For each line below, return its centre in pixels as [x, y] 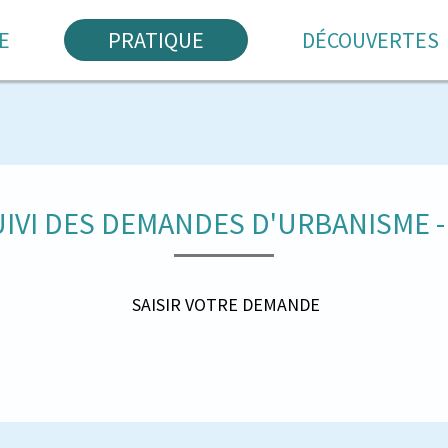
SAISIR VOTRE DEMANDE [226, 304]
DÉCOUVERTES [370, 40]
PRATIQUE [155, 40]
